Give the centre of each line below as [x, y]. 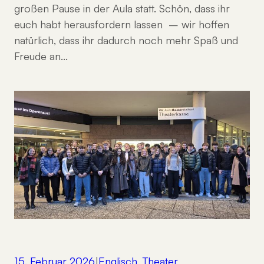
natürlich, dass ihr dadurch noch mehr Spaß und [126, 40]
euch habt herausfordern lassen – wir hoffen [122, 24]
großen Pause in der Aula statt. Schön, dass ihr [122, 8]
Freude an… [41, 56]
